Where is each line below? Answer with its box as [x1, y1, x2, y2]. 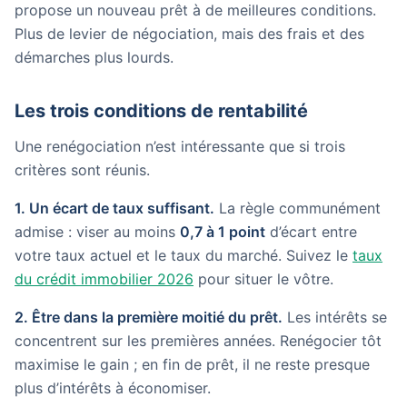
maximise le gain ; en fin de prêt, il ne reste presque [15, 355, 370, 373]
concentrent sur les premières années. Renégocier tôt [15, 332, 382, 350]
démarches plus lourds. [15, 48, 174, 66]
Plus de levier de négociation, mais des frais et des [15, 25, 364, 43]
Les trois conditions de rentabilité [15, 100, 308, 122]
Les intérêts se [283, 308, 387, 326]
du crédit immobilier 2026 [15, 270, 194, 288]
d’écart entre [265, 223, 357, 241]
